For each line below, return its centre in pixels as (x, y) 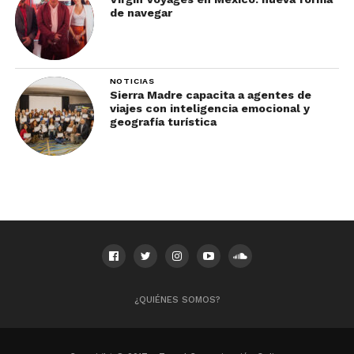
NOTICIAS (132, 81)
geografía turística (163, 121)
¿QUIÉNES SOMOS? (177, 299)
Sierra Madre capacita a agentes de (210, 94)
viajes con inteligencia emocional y (209, 108)
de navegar (141, 12)
